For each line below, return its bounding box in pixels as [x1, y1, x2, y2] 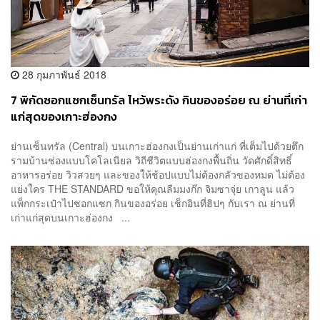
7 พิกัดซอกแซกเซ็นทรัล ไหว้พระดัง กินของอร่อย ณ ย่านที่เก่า [11, 91, 307, 109]
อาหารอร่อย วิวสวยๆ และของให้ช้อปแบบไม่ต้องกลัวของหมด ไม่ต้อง [11, 167, 305, 182]
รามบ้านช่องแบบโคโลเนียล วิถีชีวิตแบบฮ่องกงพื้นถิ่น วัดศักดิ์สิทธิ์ [11, 153, 292, 168]
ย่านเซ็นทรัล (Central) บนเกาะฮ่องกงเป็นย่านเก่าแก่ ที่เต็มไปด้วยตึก [11, 139, 304, 154]
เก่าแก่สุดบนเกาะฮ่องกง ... [11, 210, 130, 225]
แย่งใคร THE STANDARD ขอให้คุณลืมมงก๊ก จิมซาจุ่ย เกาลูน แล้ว [11, 181, 294, 196]
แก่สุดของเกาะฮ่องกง [11, 107, 117, 126]
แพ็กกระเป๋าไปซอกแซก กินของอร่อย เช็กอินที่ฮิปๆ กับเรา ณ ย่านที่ [11, 196, 295, 211]
